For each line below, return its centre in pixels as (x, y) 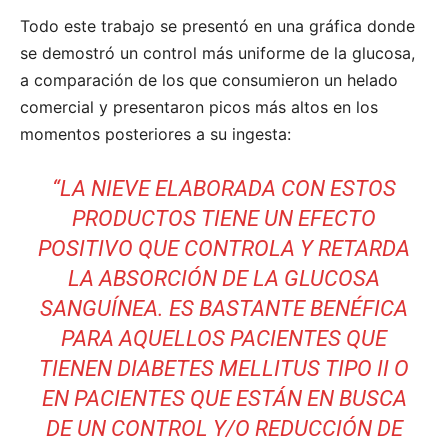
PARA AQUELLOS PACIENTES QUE (224, 339)
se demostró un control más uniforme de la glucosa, (217, 53)
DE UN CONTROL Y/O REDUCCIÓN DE (224, 429)
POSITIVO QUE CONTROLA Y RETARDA (224, 249)
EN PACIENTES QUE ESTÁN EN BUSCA (224, 399)
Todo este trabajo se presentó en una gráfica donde (217, 26)
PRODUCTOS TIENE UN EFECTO (224, 219)
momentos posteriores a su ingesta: (155, 134)
